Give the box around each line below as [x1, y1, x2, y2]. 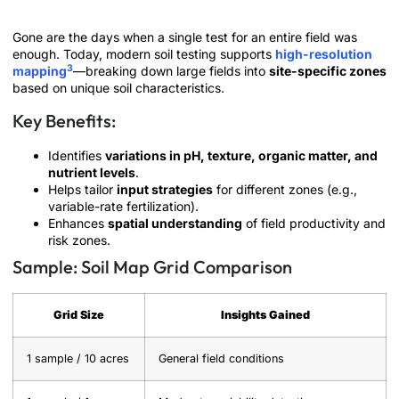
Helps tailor [48, 181, 117, 197]
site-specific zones [269, 63, 387, 79]
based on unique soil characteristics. [12, 80, 224, 96]
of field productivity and [242, 215, 386, 231]
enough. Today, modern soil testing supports [12, 46, 275, 62]
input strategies [117, 181, 213, 197]
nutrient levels [48, 164, 135, 180]
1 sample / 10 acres [27, 351, 129, 365]
